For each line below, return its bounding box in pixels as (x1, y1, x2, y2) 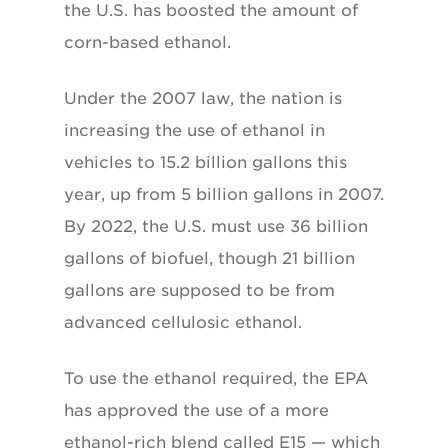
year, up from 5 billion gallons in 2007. (64, 184, 384, 204)
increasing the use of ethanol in (64, 120, 325, 140)
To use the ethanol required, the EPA (64, 368, 368, 388)
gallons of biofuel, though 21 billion (64, 248, 355, 268)
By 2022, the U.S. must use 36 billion (64, 216, 368, 236)
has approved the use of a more (64, 400, 329, 420)
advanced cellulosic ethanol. (64, 312, 302, 332)
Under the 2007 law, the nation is (64, 88, 342, 108)
